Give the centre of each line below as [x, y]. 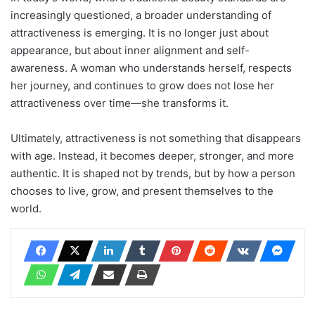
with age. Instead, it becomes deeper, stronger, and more [152, 156]
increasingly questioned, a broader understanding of [141, 15]
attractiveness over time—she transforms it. [120, 103]
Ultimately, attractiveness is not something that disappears [156, 139]
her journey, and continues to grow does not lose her [142, 86]
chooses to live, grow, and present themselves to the [142, 191]
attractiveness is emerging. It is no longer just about [140, 33]
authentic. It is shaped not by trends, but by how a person [153, 174]
